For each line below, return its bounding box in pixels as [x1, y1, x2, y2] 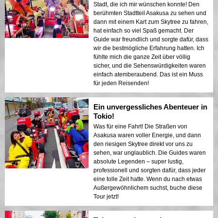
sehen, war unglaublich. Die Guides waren [93, 149, 206, 156]
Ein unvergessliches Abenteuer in [93, 102, 207, 111]
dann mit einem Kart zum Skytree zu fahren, [93, 18, 208, 25]
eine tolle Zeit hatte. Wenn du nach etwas [93, 175, 202, 182]
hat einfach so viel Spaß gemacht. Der [93, 27, 194, 34]
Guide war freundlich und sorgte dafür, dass [93, 36, 208, 43]
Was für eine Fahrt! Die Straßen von [93, 123, 187, 130]
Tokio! [93, 111, 114, 120]
